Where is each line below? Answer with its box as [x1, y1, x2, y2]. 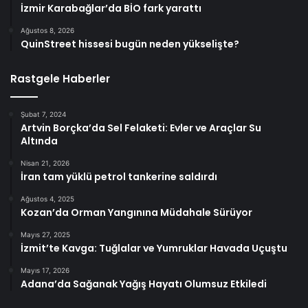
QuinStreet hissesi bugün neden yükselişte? [21, 36, 239, 51]
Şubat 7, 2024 [21, 109, 66, 118]
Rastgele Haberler [10, 71, 110, 86]
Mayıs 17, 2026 [21, 265, 69, 274]
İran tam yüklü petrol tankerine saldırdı [21, 169, 217, 184]
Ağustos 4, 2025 [21, 194, 74, 203]
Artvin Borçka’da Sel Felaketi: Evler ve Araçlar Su [21, 120, 261, 135]
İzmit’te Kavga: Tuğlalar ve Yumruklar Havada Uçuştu [21, 241, 287, 255]
